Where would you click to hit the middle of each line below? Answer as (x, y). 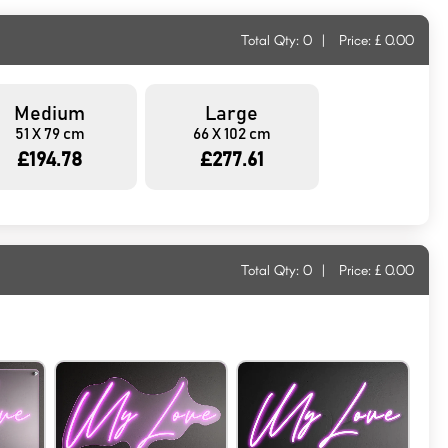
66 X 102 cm (231, 133)
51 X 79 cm (49, 133)
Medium (50, 113)
